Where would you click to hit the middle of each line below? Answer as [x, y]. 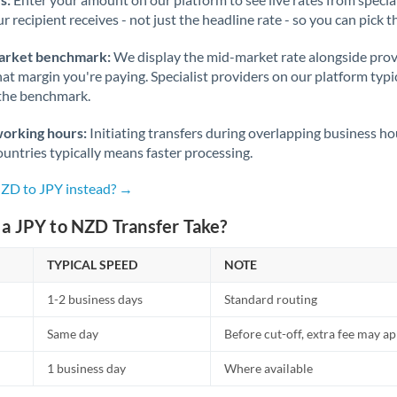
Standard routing [271, 299]
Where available [269, 368]
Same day [73, 334]
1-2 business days [95, 299]
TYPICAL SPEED [93, 265]
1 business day [87, 368]
